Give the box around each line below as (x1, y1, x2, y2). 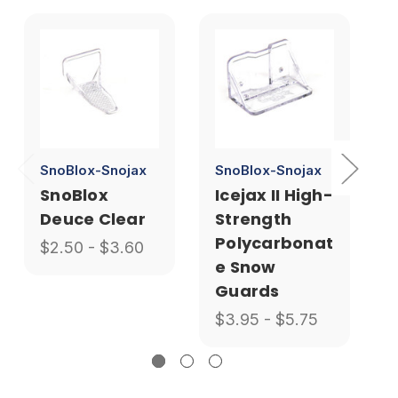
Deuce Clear (40, 208, 146, 231)
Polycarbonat (215, 232, 333, 255)
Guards (215, 280, 280, 303)
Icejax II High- (215, 184, 333, 207)
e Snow (215, 256, 276, 279)
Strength (215, 208, 291, 231)
